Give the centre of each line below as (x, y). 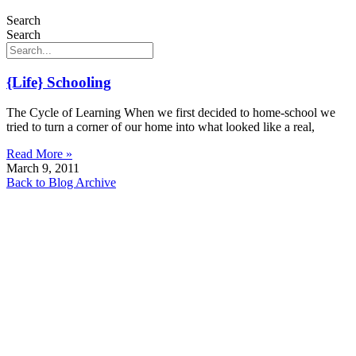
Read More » (39, 154)
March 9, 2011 (43, 168)
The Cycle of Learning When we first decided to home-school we (171, 113)
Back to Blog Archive (61, 183)
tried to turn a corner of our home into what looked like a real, (161, 127)
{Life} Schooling (59, 82)
